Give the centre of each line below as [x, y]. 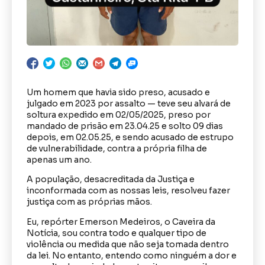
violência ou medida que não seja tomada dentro [128, 244]
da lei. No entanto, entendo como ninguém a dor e [132, 255]
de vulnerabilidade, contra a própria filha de [117, 149]
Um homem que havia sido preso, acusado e [118, 93]
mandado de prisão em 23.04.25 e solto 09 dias [125, 126]
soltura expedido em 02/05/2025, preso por [119, 115]
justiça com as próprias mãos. [89, 202]
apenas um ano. [59, 160]
